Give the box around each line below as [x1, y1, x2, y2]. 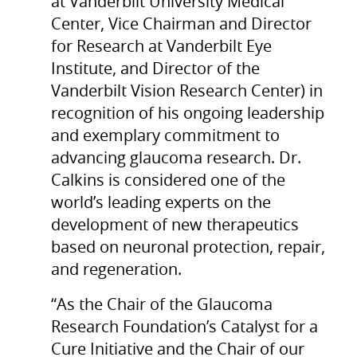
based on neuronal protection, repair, [51, 240, 325, 257]
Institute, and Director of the [51, 61, 260, 78]
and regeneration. [51, 262, 182, 279]
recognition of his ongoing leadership [51, 106, 324, 123]
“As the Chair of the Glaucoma [51, 297, 273, 314]
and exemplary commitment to [51, 128, 280, 145]
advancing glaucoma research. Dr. [51, 151, 301, 167]
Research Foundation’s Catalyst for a [51, 320, 318, 336]
